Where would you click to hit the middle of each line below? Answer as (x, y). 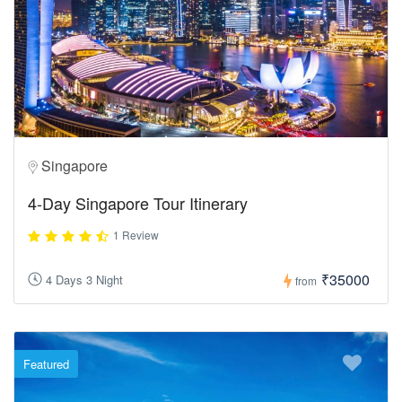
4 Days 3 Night (84, 280)
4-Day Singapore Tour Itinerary (138, 202)
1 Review (136, 234)
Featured (46, 364)
